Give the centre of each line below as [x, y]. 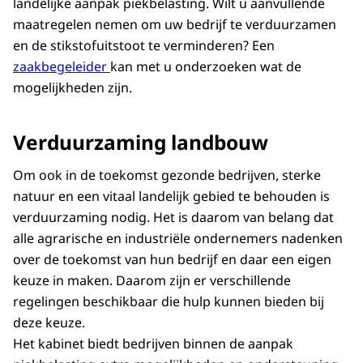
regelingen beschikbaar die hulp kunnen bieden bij [169, 301]
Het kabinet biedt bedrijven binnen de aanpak [153, 343]
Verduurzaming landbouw [141, 142]
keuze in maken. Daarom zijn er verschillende [152, 280]
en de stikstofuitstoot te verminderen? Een [144, 46]
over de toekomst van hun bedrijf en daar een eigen [172, 259]
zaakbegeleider [62, 67]
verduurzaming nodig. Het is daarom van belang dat [173, 217]
